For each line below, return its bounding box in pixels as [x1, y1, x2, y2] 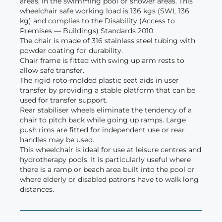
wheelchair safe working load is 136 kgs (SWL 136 [20, 6, 189, 16]
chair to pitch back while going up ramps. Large [20, 115, 186, 125]
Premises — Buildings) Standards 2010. [20, 26, 155, 36]
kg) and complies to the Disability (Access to [20, 16, 175, 26]
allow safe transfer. [20, 66, 84, 75]
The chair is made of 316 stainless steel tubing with [20, 36, 195, 46]
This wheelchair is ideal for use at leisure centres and [20, 145, 201, 155]
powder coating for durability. [20, 46, 123, 55]
